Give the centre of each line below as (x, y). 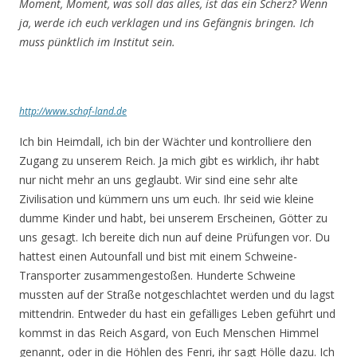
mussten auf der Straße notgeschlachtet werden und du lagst (177, 294)
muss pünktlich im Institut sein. (97, 42)
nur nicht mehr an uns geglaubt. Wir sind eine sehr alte (159, 180)
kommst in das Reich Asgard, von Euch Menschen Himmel (169, 333)
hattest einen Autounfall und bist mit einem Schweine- (158, 256)
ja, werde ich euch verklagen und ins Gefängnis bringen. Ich (167, 23)
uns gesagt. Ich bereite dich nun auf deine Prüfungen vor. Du (175, 237)
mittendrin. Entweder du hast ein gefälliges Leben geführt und (177, 314)
